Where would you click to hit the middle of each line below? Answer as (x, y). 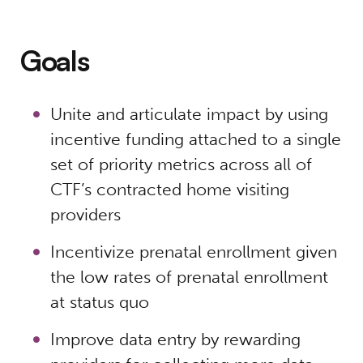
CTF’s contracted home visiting (170, 190)
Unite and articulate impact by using (190, 114)
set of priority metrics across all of (181, 164)
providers (86, 215)
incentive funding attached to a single (196, 139)
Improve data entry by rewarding (176, 340)
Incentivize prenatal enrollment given (194, 252)
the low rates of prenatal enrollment (190, 277)
